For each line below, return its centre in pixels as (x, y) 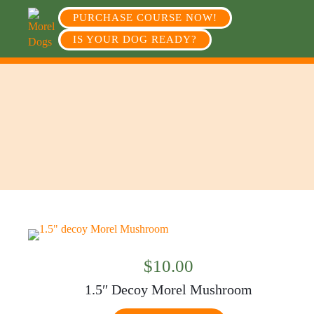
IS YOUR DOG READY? (135, 39)
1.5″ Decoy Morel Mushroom (169, 289)
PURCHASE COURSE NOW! (145, 18)
